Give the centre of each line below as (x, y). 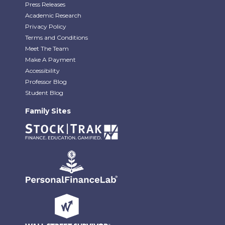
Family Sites (48, 111)
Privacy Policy (46, 26)
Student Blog (44, 92)
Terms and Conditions (57, 37)
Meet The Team (47, 48)
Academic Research (53, 15)
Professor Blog (46, 81)
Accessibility (42, 70)
